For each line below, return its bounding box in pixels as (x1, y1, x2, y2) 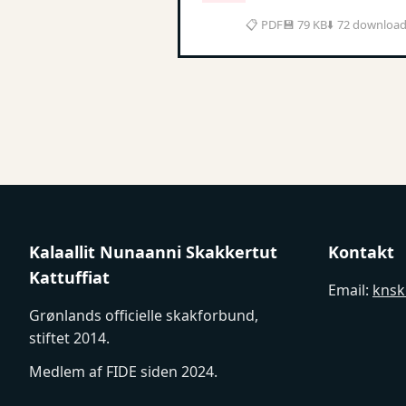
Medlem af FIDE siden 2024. (29, 362, 217, 382)
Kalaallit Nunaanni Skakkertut (29, 241, 277, 263)
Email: (328, 280, 372, 300)
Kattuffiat (29, 266, 110, 288)
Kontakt (328, 241, 394, 263)
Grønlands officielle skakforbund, (29, 305, 258, 325)
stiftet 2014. (29, 328, 110, 348)
